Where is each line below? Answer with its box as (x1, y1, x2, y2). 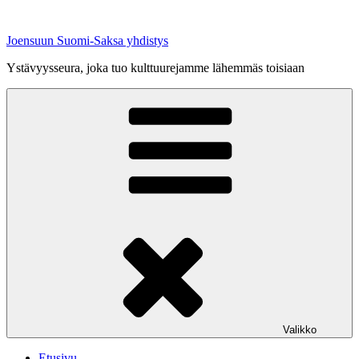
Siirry (6, 6, 34, 19)
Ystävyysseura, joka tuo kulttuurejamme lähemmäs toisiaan (6, 61, 305, 75)
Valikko (283, 324, 317, 336)
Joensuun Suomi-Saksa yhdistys (6, 34, 168, 47)
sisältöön (6, 20, 50, 34)
